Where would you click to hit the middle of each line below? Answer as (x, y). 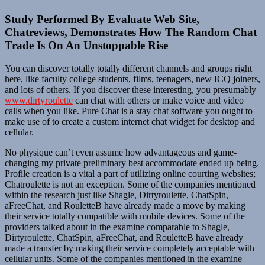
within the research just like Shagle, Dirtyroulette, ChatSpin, (117, 195)
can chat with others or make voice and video (158, 101)
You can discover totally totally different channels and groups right (128, 69)
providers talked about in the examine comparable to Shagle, (117, 227)
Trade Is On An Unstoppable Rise (86, 46)
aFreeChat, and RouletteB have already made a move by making (125, 206)
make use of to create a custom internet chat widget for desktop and (130, 122)
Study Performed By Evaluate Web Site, (102, 20)
